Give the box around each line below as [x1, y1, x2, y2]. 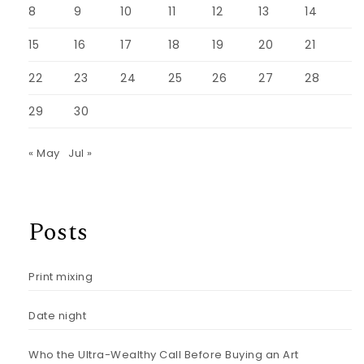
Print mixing [28, 268, 93, 284]
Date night [28, 307, 86, 323]
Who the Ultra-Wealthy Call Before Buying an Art [28, 346, 299, 362]
